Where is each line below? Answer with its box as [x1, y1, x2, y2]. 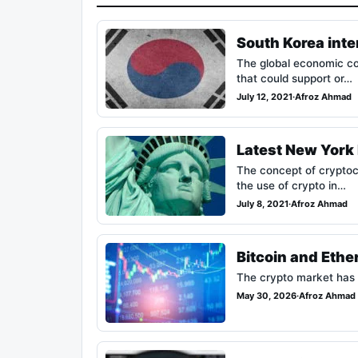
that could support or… [237, 72, 352, 86]
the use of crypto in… [237, 179, 346, 193]
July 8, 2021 [237, 198, 288, 210]
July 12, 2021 [237, 91, 292, 103]
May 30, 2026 [237, 290, 296, 302]
